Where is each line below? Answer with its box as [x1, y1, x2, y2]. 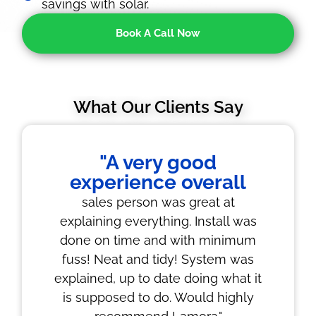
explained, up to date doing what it [54, 271, 262, 286]
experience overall [70, 171, 246, 194]
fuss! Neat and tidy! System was [62, 252, 254, 267]
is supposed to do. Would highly [62, 290, 254, 305]
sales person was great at [81, 195, 235, 209]
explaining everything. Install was [59, 214, 257, 229]
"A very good [99, 151, 217, 174]
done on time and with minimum [60, 233, 256, 248]
